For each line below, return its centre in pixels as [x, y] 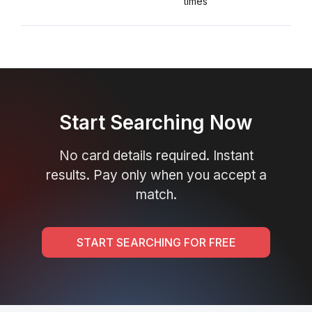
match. [156, 195]
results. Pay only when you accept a [156, 175]
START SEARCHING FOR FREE [156, 242]
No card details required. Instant [156, 156]
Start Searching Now [156, 123]
